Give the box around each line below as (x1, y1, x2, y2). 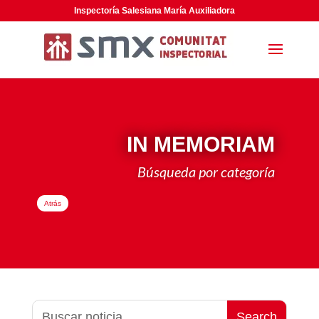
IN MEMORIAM (127, 132, 276, 156)
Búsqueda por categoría (137, 163, 276, 180)
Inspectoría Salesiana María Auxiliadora (74, 6, 236, 16)
